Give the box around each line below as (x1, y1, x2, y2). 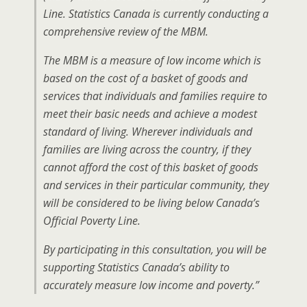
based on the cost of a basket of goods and (43, 71, 247, 86)
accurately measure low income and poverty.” (43, 278, 259, 293)
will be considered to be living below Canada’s (43, 195, 260, 210)
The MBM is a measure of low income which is (43, 53, 261, 68)
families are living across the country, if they (43, 142, 251, 157)
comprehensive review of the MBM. (43, 24, 208, 39)
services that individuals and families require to (43, 88, 267, 103)
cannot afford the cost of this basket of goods (43, 160, 258, 175)
